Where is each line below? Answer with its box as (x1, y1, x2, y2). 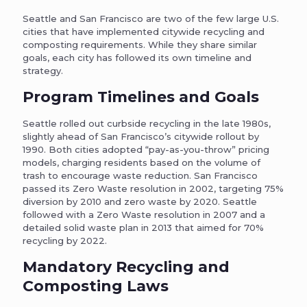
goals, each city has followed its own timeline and (23, 52, 251, 64)
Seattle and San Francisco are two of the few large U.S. (23, 13, 279, 25)
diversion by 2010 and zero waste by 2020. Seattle (23, 196, 257, 208)
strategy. (23, 65, 63, 77)
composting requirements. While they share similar (23, 39, 257, 51)
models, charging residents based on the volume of (23, 157, 260, 169)
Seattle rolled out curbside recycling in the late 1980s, (23, 118, 271, 130)
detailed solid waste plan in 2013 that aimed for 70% (23, 222, 264, 234)
